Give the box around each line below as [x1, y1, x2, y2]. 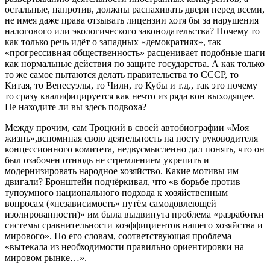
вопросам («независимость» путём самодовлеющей [5, 198, 216, 209]
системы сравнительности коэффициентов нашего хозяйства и [5, 219, 263, 230]
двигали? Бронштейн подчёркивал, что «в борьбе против [5, 176, 240, 187]
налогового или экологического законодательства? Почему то [5, 25, 260, 36]
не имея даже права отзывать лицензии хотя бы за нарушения [5, 14, 259, 25]
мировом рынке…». [5, 252, 87, 263]
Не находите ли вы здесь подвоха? [5, 101, 146, 112]
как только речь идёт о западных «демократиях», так [5, 36, 221, 47]
